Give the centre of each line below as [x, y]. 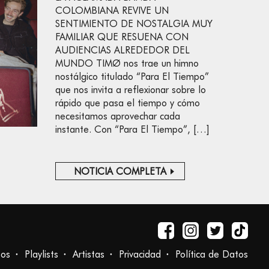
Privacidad [140, 254]
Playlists [41, 254]
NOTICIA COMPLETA [120, 171]
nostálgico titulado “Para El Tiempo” [132, 77]
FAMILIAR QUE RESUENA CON [122, 37]
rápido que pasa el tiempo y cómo [128, 103]
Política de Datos [212, 254]
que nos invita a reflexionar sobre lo [131, 90]
